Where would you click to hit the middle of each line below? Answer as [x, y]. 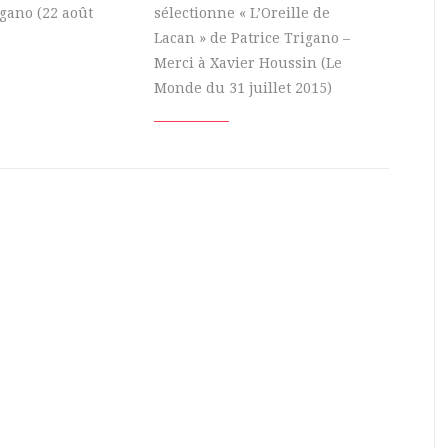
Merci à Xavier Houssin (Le [248, 62]
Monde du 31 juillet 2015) [243, 87]
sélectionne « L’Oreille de [242, 12]
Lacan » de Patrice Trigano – [252, 37]
